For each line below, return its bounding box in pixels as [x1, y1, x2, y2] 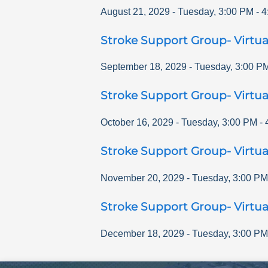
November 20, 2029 [100, 172, 184, 183]
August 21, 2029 [100, 6, 170, 17]
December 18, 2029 [100, 228, 184, 239]
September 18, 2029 [100, 62, 187, 72]
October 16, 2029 [100, 117, 173, 128]
